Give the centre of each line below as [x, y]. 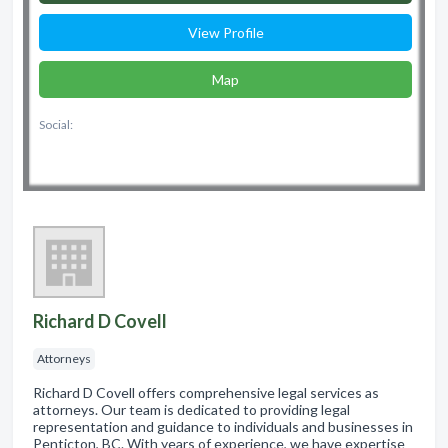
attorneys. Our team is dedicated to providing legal [191, 409]
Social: [56, 124]
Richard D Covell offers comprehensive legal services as [206, 392]
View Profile [225, 32]
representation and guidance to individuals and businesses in [223, 426]
